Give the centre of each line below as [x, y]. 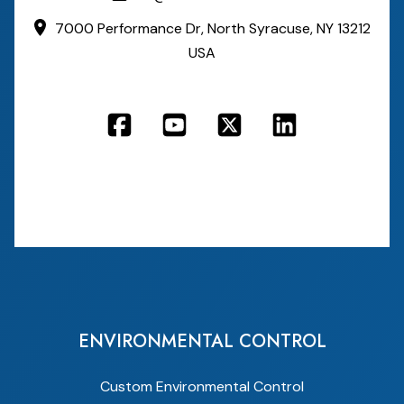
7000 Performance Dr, [131, 29]
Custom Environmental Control [202, 387]
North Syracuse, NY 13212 [289, 29]
